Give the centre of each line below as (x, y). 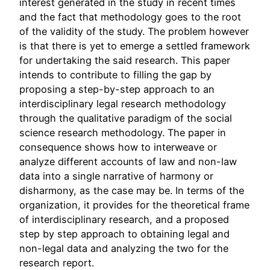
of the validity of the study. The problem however (134, 32)
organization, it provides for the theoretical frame (134, 205)
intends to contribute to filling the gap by (115, 75)
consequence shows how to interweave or (118, 147)
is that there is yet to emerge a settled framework (135, 46)
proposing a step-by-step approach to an (117, 89)
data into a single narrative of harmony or (116, 176)
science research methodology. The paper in (123, 133)
